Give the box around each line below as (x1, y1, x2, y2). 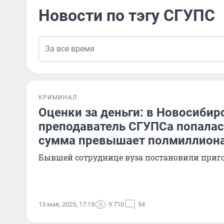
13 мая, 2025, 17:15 (38, 200, 94, 208)
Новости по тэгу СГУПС (38, 6, 215, 25)
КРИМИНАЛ (38, 94, 77, 101)
